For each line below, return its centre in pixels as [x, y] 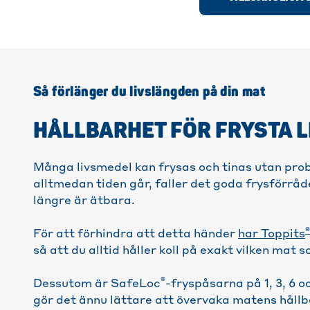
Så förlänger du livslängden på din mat [149, 92]
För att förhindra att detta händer [136, 235]
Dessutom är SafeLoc [97, 284]
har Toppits [272, 235]
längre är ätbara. [84, 201]
